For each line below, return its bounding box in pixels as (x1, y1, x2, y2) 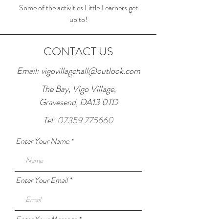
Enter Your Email (16, 175, 67, 186)
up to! (69, 14, 88, 25)
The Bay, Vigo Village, (41, 83, 116, 95)
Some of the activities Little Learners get (19, 2, 138, 13)
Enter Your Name (16, 135, 69, 147)
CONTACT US (44, 44, 113, 60)
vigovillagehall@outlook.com (41, 65, 140, 77)
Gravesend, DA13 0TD (39, 96, 118, 109)
